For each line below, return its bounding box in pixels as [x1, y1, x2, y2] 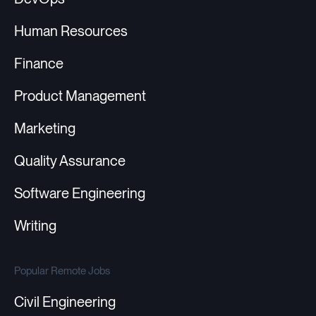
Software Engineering [14, 185, 145, 202]
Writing [14, 217, 56, 235]
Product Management [14, 87, 146, 105]
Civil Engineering [14, 293, 116, 311]
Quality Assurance [14, 152, 126, 170]
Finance [14, 55, 63, 73]
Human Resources [14, 23, 128, 40]
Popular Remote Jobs [14, 264, 110, 277]
